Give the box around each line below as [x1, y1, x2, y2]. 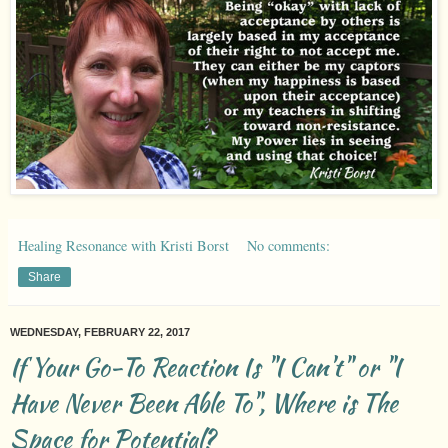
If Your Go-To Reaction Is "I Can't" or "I [10, 348, 401, 385]
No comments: [247, 235, 331, 255]
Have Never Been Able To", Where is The [10, 384, 398, 421]
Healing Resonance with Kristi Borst [18, 235, 229, 255]
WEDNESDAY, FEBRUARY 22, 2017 [10, 325, 190, 338]
